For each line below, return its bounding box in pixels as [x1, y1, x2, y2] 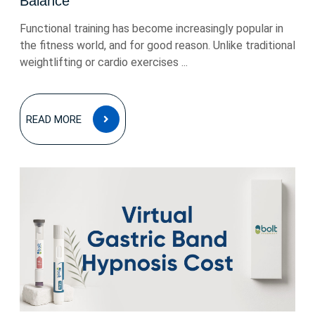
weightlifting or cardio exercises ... [20, 56, 188, 69]
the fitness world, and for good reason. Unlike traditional [20, 39, 295, 52]
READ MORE [26, 113, 82, 126]
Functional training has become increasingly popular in [20, 22, 283, 35]
